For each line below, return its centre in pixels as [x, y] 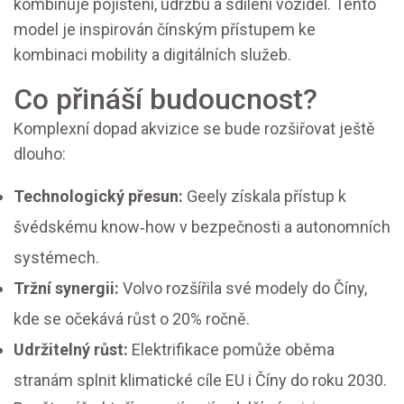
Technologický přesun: [98, 197]
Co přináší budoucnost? [165, 100]
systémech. [56, 258]
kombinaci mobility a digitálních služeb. [152, 55]
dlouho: [40, 154]
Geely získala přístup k [265, 197]
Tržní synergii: [66, 289]
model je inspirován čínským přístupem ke [165, 30]
